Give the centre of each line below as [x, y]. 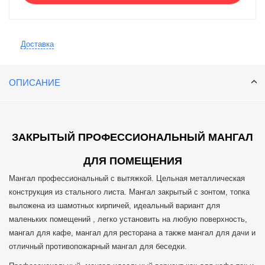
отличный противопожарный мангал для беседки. [99, 247]
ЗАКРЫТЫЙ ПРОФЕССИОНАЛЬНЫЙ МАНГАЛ [132, 138]
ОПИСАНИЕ [35, 83]
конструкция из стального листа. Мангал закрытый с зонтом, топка [129, 192]
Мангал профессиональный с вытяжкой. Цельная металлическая [127, 179]
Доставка [37, 44]
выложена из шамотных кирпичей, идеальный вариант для [114, 206]
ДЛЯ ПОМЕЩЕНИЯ [132, 161]
